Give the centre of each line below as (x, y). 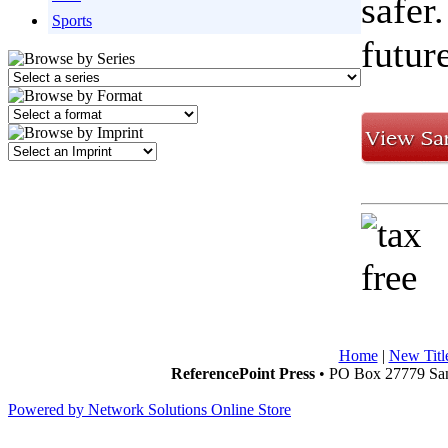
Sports (72, 20)
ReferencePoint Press (242, 373)
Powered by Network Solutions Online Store (149, 409)
